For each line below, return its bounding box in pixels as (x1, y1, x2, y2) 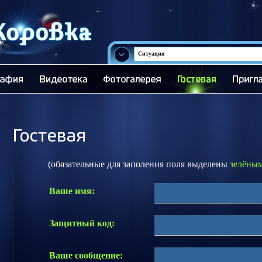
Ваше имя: (49, 186, 95, 196)
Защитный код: (49, 218, 115, 228)
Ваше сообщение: (49, 250, 123, 260)
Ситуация (138, 50, 164, 57)
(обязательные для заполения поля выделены (32, 159, 230, 169)
